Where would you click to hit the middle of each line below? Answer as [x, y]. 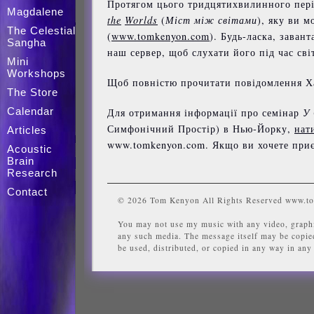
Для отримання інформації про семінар [205, 112]
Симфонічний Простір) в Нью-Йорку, [201, 128]
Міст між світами [211, 20]
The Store [33, 92]
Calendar [30, 111]
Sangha [27, 42]
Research [32, 173]
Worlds [141, 20]
